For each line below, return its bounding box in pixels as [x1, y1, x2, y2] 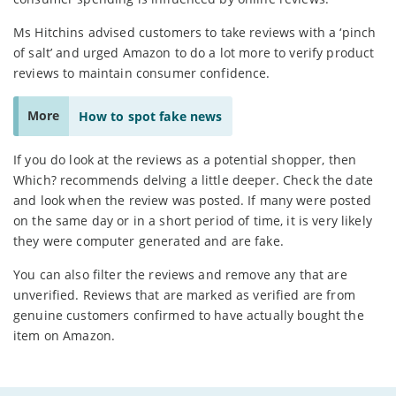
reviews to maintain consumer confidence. [13, 65, 270, 81]
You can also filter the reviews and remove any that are [13, 266, 347, 283]
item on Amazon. [13, 327, 116, 344]
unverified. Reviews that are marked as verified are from [13, 286, 355, 303]
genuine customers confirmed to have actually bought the [13, 307, 364, 324]
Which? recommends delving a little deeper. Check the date [13, 171, 373, 188]
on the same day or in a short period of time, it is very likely [13, 212, 372, 229]
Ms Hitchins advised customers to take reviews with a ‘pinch [13, 24, 377, 41]
